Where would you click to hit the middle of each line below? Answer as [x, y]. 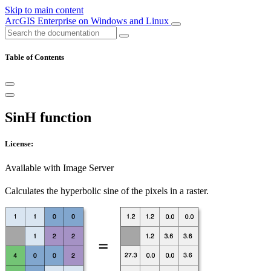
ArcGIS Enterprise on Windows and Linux [88, 21]
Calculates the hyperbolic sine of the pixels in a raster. [107, 191]
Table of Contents [34, 57]
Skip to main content [44, 10]
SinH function [48, 118]
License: [19, 144]
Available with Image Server [59, 168]
